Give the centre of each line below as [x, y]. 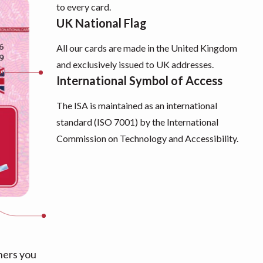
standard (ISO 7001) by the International [137, 122]
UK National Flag [101, 23]
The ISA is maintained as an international [136, 106]
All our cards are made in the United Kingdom [146, 48]
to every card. [83, 7]
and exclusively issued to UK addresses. [135, 65]
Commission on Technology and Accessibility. [147, 139]
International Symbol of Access [139, 81]
